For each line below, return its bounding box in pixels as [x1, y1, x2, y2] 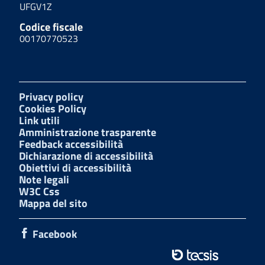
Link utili [19, 112, 60, 129]
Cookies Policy [19, 101, 86, 117]
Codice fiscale [20, 19, 83, 35]
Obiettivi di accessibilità [19, 160, 131, 176]
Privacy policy [19, 89, 83, 105]
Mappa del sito [19, 195, 88, 212]
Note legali [19, 172, 69, 188]
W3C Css [19, 183, 60, 200]
